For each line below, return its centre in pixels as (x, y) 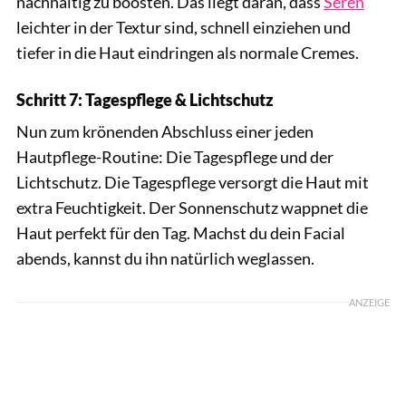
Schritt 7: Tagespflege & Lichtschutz (145, 100)
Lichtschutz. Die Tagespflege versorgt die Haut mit (193, 183)
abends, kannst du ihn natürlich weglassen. (165, 259)
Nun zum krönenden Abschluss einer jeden (165, 132)
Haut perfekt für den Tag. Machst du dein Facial (181, 233)
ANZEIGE (369, 303)
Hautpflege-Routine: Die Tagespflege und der (175, 157)
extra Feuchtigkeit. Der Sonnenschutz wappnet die (192, 208)
